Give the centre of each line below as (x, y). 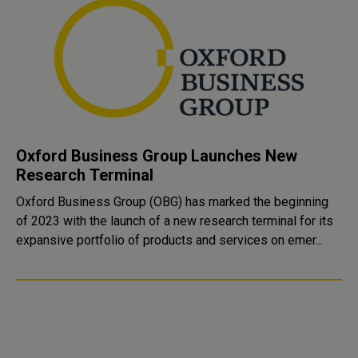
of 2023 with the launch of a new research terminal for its (175, 221)
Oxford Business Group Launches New (157, 156)
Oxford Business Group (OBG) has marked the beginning (172, 202)
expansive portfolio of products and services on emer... (169, 240)
